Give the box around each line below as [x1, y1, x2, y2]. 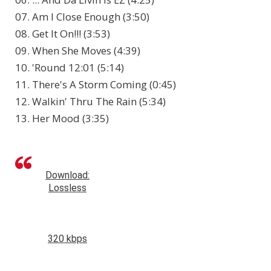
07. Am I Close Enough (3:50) [15, 10, 149, 24]
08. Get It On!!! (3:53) [15, 27, 110, 41]
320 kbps [48, 233, 87, 245]
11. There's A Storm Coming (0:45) [15, 77, 176, 92]
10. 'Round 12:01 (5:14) [15, 60, 124, 75]
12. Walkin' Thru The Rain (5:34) [15, 94, 166, 109]
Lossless [48, 182, 87, 194]
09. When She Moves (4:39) [15, 44, 140, 58]
